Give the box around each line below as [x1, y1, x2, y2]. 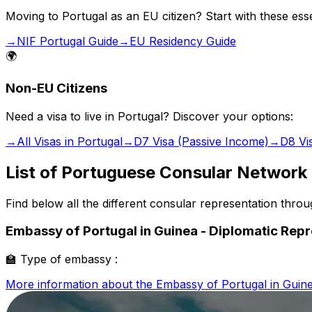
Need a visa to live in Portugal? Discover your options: [6, 109, 293, 123]
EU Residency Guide [130, 34, 236, 49]
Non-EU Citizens [6, 80, 107, 97]
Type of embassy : [20, 252, 118, 266]
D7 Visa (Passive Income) [134, 134, 269, 148]
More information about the [6, 277, 156, 291]
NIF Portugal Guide [17, 34, 118, 49]
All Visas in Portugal [17, 134, 123, 148]
